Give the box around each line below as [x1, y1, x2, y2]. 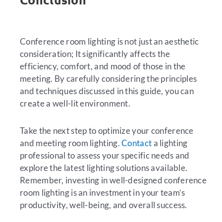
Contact [121, 137, 152, 148]
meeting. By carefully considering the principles [20, 73, 197, 84]
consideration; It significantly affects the [20, 49, 170, 59]
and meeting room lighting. [20, 137, 122, 148]
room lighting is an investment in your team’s [20, 187, 185, 198]
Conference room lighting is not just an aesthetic [20, 36, 199, 47]
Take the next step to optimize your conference [20, 125, 194, 136]
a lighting [152, 137, 188, 148]
